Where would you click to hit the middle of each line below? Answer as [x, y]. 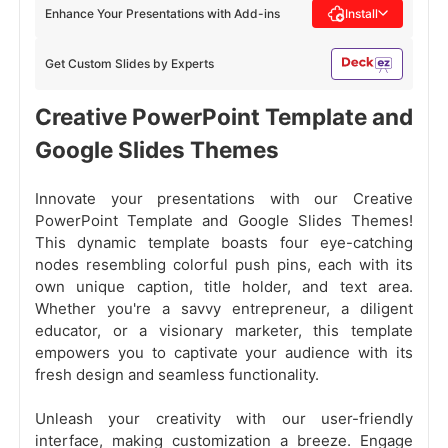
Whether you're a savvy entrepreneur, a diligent [224, 309]
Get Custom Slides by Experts [129, 64]
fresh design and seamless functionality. [177, 375]
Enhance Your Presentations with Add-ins [162, 13]
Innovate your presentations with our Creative [224, 199]
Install [361, 13]
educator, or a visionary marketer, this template [224, 331]
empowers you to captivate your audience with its [224, 353]
